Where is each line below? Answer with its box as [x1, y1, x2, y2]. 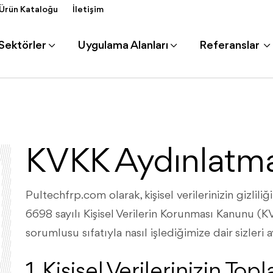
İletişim [73, 5, 104, 15]
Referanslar [199, 39, 261, 52]
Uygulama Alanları [77, 39, 168, 52]
